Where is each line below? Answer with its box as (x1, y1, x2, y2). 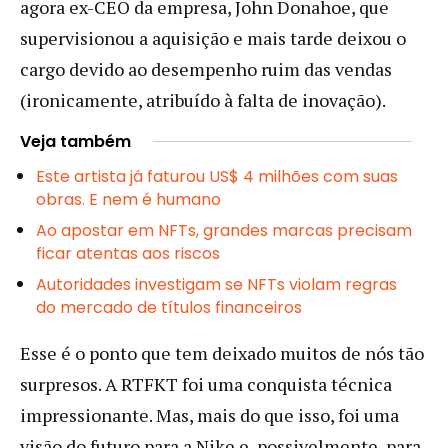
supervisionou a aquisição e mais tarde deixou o (20, 25, 406, 50)
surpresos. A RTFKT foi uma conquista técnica (20, 371, 392, 396)
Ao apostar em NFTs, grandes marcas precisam (36, 218, 412, 242)
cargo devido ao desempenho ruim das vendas (20, 56, 392, 81)
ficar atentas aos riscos (36, 241, 220, 265)
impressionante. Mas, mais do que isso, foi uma (20, 402, 399, 427)
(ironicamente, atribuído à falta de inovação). (20, 87, 386, 112)
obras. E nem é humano (36, 187, 221, 211)
